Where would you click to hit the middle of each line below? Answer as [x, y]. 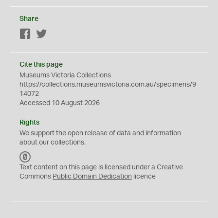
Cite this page [41, 65]
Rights [29, 123]
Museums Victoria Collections [65, 75]
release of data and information [132, 133]
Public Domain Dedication [92, 177]
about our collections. [53, 143]
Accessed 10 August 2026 [60, 103]
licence [144, 177]
